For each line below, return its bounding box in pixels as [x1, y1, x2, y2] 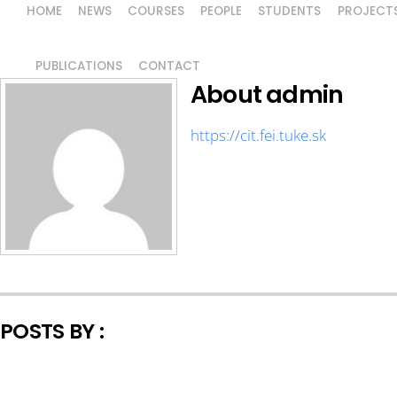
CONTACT [138, 57, 201, 74]
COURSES [128, 3, 185, 20]
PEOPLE [200, 3, 243, 20]
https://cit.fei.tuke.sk [191, 125, 326, 146]
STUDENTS [258, 3, 322, 20]
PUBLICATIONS [35, 57, 123, 74]
